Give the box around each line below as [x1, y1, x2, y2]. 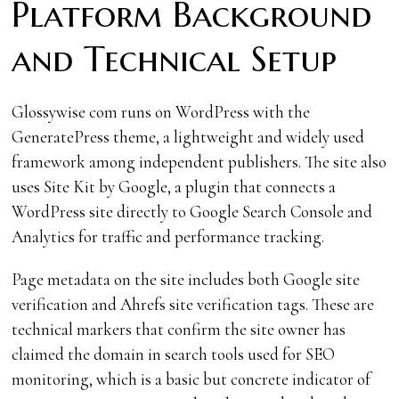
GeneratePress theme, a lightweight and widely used [12, 126, 365, 147]
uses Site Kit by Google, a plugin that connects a [12, 175, 337, 197]
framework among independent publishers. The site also [12, 151, 387, 172]
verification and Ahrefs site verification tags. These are [12, 293, 375, 314]
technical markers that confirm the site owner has [12, 318, 346, 339]
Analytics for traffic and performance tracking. [12, 225, 325, 247]
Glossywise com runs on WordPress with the [12, 101, 311, 122]
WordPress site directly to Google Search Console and [12, 200, 373, 222]
